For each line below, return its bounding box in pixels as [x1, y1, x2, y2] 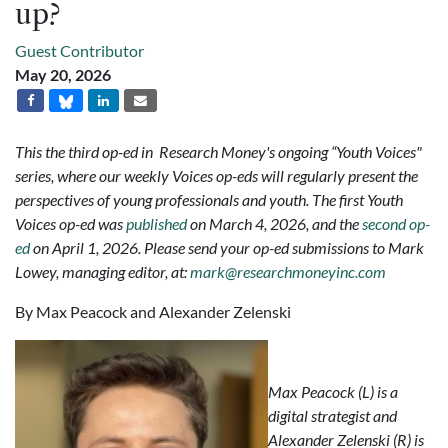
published [126, 214, 187, 233]
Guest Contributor [15, 41, 144, 60]
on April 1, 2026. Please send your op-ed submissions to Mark [30, 238, 424, 257]
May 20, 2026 [15, 65, 111, 84]
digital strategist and [268, 406, 397, 425]
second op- [362, 214, 430, 233]
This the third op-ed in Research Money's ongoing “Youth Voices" [15, 142, 422, 161]
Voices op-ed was [15, 214, 126, 233]
